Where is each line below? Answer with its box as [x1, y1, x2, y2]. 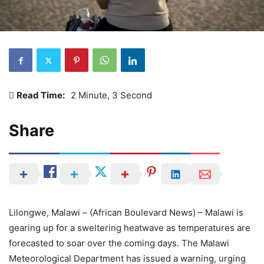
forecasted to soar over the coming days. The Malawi [9, 237, 229, 249]
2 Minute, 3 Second [71, 90, 152, 101]
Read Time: [16, 90, 65, 101]
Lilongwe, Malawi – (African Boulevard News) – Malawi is [9, 207, 243, 219]
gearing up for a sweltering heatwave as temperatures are [9, 222, 250, 234]
